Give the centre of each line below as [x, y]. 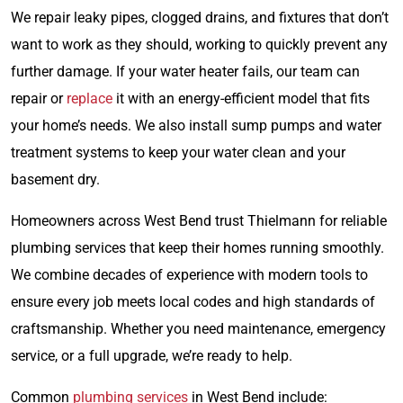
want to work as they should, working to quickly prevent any [199, 44]
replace [91, 98]
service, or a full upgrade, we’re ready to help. [152, 355]
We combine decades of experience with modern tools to [189, 274]
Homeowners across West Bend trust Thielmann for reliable [199, 220]
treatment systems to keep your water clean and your [178, 152]
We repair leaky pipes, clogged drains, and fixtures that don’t [200, 17]
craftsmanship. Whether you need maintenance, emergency [198, 328]
